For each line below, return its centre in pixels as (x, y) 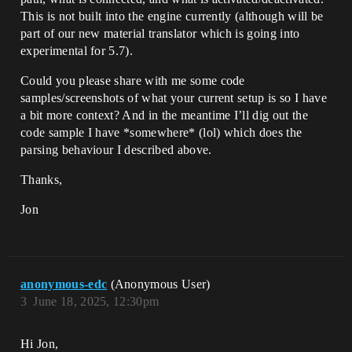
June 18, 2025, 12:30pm (96, 301)
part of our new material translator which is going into (160, 33)
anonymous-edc (64, 284)
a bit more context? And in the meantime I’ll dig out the (164, 115)
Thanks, (42, 180)
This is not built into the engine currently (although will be (172, 16)
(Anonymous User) (160, 284)
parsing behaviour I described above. (116, 150)
